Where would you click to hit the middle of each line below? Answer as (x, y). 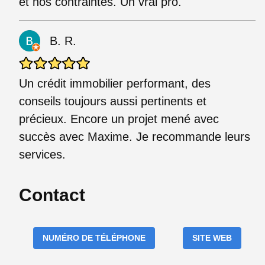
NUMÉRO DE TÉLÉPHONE (94, 237)
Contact (52, 195)
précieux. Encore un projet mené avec (119, 119)
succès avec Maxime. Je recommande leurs (135, 136)
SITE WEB (212, 237)
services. (42, 154)
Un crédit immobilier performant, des (115, 83)
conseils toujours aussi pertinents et (113, 101)
